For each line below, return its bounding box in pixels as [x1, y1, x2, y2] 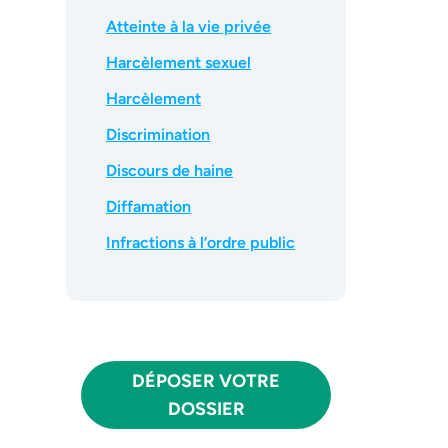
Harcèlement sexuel [106, 53, 251, 72]
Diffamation [106, 197, 191, 216]
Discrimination [106, 125, 210, 144]
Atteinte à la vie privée [106, 17, 271, 36]
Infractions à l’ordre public [106, 233, 295, 252]
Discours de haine [106, 161, 233, 180]
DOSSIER [167, 398, 245, 420]
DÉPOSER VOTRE [132, 370, 280, 392]
